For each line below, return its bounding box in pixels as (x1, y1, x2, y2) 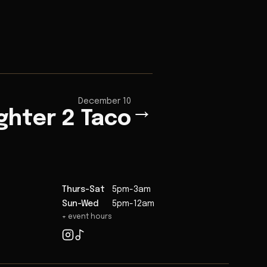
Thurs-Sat (62, 185, 105, 194)
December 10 (78, 97, 131, 106)
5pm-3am (112, 185, 151, 194)
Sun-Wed (62, 200, 98, 209)
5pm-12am (112, 200, 154, 209)
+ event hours (62, 213, 112, 221)
